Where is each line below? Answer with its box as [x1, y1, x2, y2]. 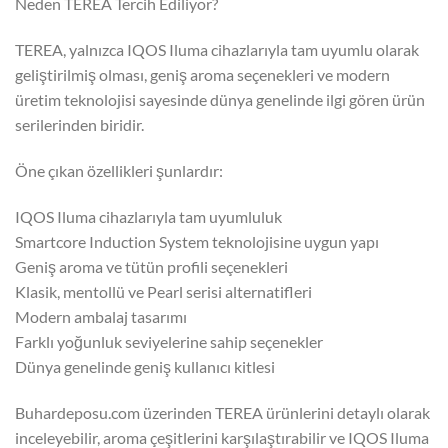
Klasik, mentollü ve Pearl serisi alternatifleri [15, 281, 312, 301]
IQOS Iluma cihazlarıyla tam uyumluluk [15, 206, 282, 226]
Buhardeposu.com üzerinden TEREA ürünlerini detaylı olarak [15, 402, 430, 422]
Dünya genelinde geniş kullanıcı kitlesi [15, 356, 275, 376]
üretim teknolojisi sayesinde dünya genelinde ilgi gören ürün [15, 90, 425, 110]
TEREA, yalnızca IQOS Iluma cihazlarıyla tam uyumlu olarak [15, 40, 419, 60]
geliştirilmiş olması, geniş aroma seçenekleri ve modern [15, 65, 390, 85]
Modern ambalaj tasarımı [15, 306, 187, 326]
